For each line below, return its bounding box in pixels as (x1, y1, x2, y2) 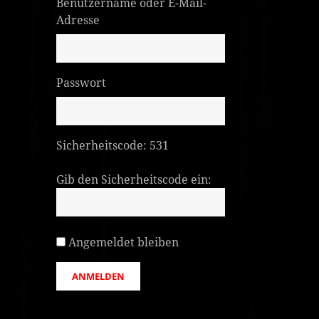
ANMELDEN (72, 269, 125, 283)
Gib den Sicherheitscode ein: (56, 171, 212, 187)
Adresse (56, 11, 100, 28)
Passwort (56, 74, 107, 90)
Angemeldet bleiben (68, 234, 179, 250)
